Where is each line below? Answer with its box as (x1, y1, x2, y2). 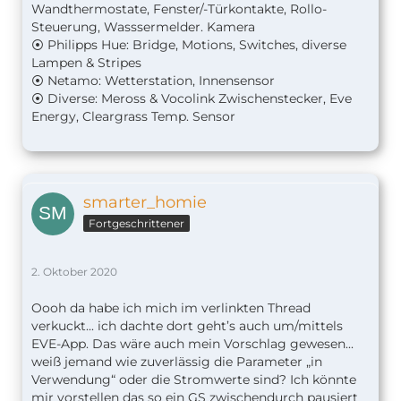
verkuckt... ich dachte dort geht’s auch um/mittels (31, 318, 343, 335)
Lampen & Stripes (31, 55, 141, 72)
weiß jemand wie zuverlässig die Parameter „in (31, 354, 322, 371)
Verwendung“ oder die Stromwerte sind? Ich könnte (31, 371, 356, 388)
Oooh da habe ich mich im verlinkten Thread (31, 300, 311, 317)
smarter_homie (83, 192, 207, 213)
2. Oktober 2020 (31, 265, 117, 279)
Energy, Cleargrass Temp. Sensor (31, 108, 235, 125)
